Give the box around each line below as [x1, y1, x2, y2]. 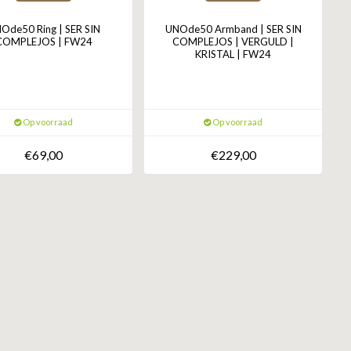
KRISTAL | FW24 [195, 48, 272, 61]
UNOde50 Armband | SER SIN [165, 23, 302, 36]
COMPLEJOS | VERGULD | [172, 35, 295, 49]
